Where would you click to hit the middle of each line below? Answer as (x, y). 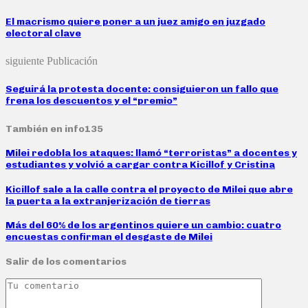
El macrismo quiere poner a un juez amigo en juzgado (135, 21)
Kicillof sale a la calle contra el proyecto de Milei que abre (149, 189)
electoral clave (43, 33)
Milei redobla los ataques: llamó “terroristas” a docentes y (151, 153)
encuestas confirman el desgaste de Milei (109, 237)
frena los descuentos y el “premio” (91, 101)
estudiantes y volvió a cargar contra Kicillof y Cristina (140, 165)
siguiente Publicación (52, 60)
